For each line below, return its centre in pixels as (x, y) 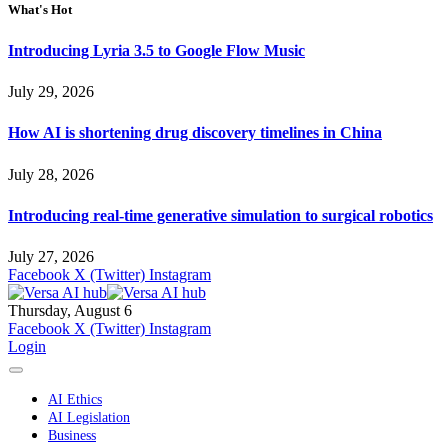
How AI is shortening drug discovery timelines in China (195, 133)
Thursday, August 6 (70, 311)
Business (72, 436)
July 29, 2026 (51, 92)
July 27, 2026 (51, 257)
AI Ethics (75, 400)
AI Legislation (89, 418)
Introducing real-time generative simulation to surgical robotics (220, 215)
